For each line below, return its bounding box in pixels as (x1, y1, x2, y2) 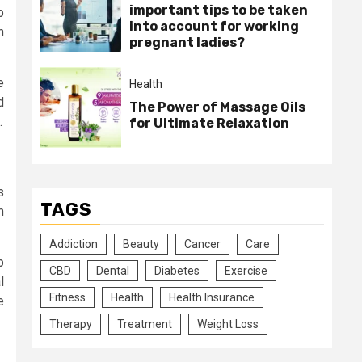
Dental (96, 264, 129, 277)
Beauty (123, 238, 159, 250)
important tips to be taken (129, 2, 308, 18)
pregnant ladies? (129, 35, 245, 50)
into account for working (129, 19, 299, 34)
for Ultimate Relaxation (129, 115, 289, 131)
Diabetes (154, 264, 200, 277)
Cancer (184, 238, 221, 250)
